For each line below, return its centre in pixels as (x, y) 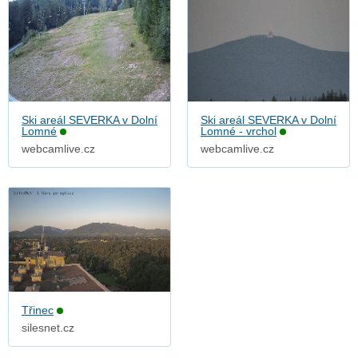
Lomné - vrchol (239, 131)
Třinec (38, 310)
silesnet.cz (48, 328)
